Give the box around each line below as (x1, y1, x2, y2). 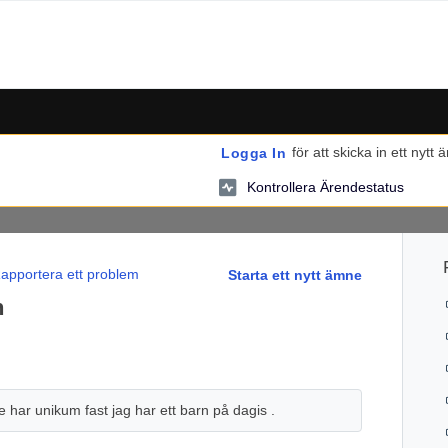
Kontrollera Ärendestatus (247, 178, 404, 195)
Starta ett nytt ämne (228, 267, 363, 283)
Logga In (221, 145, 286, 161)
